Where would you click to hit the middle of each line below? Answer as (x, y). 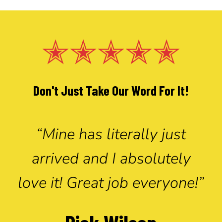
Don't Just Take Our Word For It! (111, 90)
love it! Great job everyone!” (111, 183)
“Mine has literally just (111, 134)
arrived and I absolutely (111, 158)
